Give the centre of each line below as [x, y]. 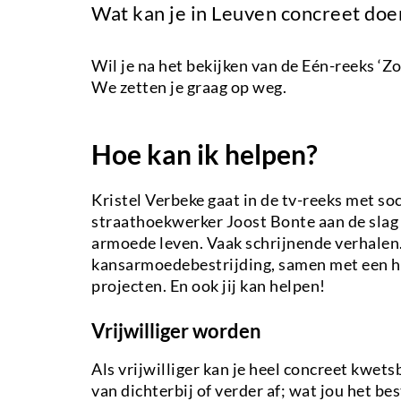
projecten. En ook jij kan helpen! [209, 285]
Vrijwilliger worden [176, 330]
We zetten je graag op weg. [189, 86]
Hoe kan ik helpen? [205, 154]
